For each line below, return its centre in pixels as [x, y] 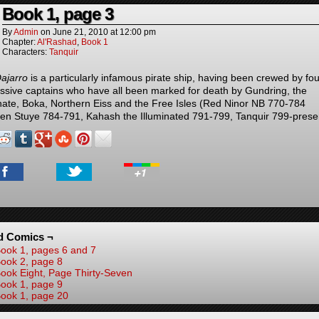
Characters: [26, 52]
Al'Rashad [57, 42]
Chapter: [20, 42]
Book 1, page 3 [58, 14]
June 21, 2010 [80, 32]
